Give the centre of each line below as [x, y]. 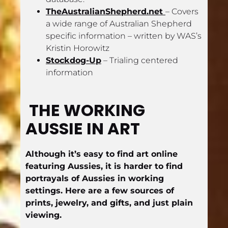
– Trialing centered [140, 60]
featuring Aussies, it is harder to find [104, 166]
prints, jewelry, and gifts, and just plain [109, 203]
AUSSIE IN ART [83, 128]
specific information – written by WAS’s [124, 36]
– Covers [182, 11]
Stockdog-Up [74, 60]
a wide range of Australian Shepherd [119, 23]
